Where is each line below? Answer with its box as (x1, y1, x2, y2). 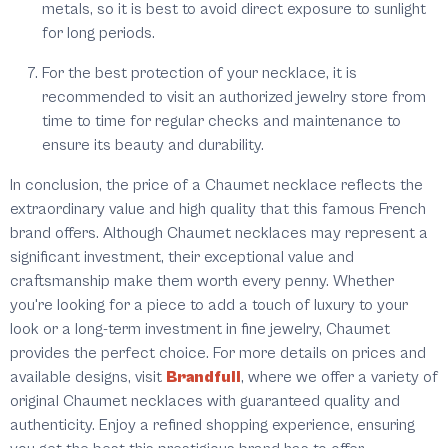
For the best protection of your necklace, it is (42, 64, 357, 83)
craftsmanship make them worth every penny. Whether (10, 272, 394, 291)
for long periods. (42, 24, 155, 43)
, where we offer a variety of (241, 368, 438, 387)
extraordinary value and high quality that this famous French (10, 200, 426, 219)
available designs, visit (10, 368, 166, 387)
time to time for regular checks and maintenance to (42, 112, 401, 131)
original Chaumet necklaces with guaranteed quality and (10, 392, 400, 411)
